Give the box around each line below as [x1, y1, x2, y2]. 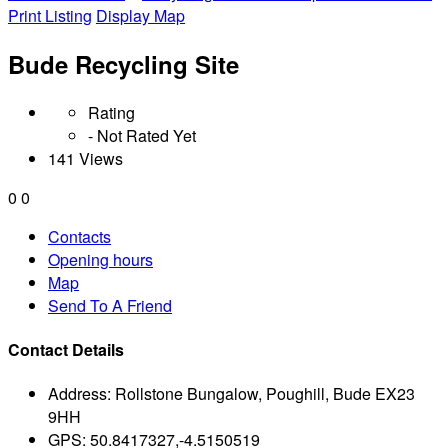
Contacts [48, 224, 111, 248]
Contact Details [8, 338, 124, 362]
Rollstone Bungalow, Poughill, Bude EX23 [115, 382, 415, 406]
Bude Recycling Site [8, 46, 239, 81]
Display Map [96, 4, 185, 27]
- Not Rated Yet [88, 123, 196, 147]
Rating [88, 100, 135, 124]
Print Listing [8, 4, 92, 27]
